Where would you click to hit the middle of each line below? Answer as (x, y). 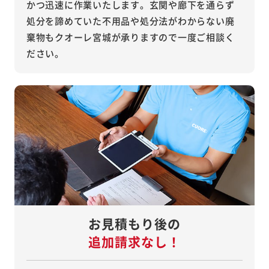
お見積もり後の (134, 223)
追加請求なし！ (134, 241)
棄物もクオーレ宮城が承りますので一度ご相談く (130, 37)
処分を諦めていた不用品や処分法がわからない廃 (130, 20)
